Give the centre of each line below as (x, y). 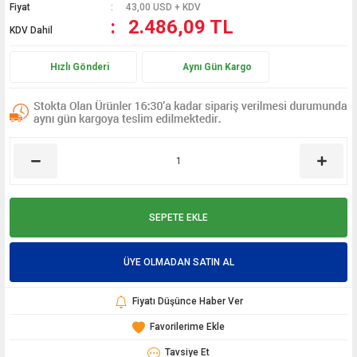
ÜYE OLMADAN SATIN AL (178, 262)
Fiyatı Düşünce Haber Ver (187, 301)
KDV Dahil (31, 30)
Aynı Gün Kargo (217, 67)
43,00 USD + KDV (164, 7)
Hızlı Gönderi (80, 67)
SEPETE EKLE (178, 218)
